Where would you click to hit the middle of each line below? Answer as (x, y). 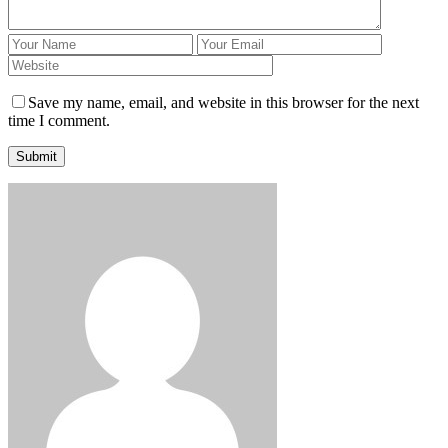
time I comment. (59, 120)
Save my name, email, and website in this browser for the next (223, 102)
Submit (36, 156)
